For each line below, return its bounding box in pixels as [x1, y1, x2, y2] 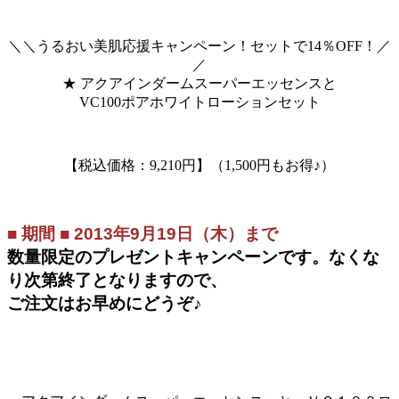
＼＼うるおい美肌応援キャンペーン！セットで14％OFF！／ [8, 38, 391, 54]
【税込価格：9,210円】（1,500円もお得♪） [64, 158, 335, 174]
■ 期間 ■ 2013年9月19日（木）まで [7, 224, 278, 243]
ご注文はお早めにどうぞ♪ [7, 293, 202, 313]
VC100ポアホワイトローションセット [78, 94, 321, 110]
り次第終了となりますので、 [7, 270, 227, 289]
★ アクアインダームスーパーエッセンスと [62, 76, 337, 92]
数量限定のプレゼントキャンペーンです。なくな [7, 247, 379, 266]
